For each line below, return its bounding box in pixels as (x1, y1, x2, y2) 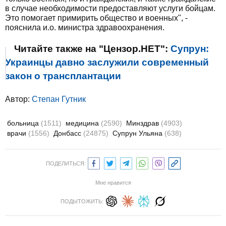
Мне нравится (95, 180, 131, 186)
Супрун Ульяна (112, 129, 164, 137)
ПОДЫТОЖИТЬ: (60, 198, 103, 204)
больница (7, 119, 41, 127)
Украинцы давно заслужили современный (5, 57, 209, 68)
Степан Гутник (32, 95, 86, 103)
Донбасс (53, 129, 83, 137)
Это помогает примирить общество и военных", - (5, 14, 188, 22)
